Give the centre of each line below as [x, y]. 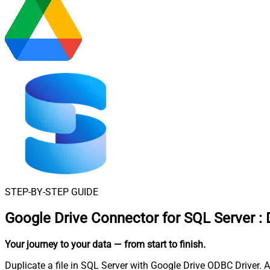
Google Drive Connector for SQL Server [130, 218]
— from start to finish [159, 244]
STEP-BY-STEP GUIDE [52, 192]
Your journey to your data [58, 244]
